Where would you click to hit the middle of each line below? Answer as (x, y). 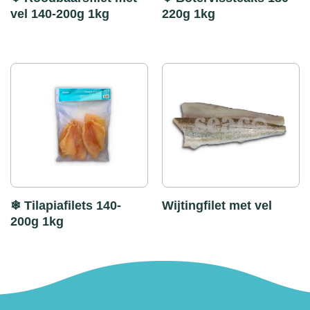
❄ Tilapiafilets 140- (66, 205)
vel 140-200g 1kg (60, 13)
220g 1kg (189, 13)
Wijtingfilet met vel (217, 205)
